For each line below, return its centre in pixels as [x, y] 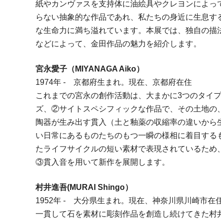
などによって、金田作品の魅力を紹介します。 [119, 44]
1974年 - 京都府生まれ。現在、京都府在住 [114, 82]
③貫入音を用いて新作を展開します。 [103, 162]
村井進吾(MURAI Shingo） [84, 187]
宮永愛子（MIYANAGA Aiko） [90, 69]
